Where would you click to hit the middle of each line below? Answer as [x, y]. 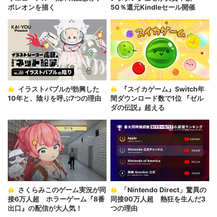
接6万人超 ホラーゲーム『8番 [56, 199]
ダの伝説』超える [138, 108]
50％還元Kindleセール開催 [153, 7]
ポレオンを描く [31, 7]
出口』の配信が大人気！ [45, 208]
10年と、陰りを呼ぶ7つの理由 [54, 98]
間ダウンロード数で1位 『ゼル [157, 98]
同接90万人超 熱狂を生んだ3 [158, 199]
